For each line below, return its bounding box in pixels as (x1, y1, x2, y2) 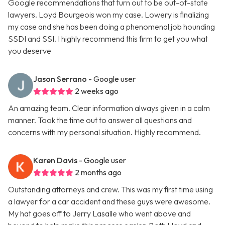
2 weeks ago (75, 86, 119, 96)
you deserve (8, 46, 51, 56)
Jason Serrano (33, 74, 87, 84)
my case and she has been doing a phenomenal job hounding (8, 22, 215, 32)
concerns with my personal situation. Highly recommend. (8, 127, 201, 138)
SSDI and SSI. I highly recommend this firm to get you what (8, 34, 208, 44)
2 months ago (75, 167, 122, 178)
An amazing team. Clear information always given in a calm (8, 103, 210, 114)
